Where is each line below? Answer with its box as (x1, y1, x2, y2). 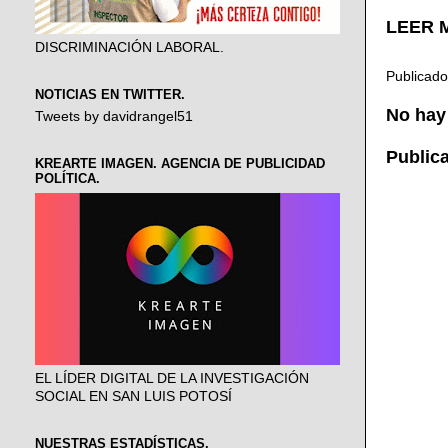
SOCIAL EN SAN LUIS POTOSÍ (35, 388, 232, 404)
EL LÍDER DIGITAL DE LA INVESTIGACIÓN (35, 370, 309, 386)
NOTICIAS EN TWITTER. (35, 86, 185, 102)
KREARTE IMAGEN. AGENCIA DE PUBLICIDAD (35, 156, 325, 172)
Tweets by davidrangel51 (35, 109, 193, 125)
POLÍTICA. (35, 171, 100, 187)
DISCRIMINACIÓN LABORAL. (35, 39, 224, 55)
